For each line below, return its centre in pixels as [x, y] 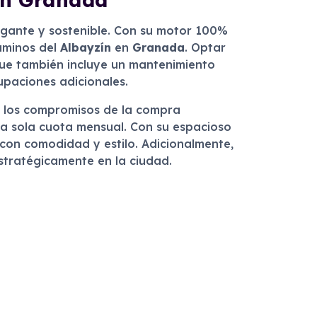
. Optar [205, 47]
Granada [158, 47]
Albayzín [85, 47]
